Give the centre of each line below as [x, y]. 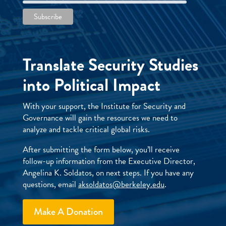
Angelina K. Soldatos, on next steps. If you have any [108, 173]
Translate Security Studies [110, 65]
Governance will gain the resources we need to [100, 118]
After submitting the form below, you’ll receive [101, 149]
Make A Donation [68, 211]
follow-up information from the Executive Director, [109, 161]
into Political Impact [91, 86]
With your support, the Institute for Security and [104, 106]
